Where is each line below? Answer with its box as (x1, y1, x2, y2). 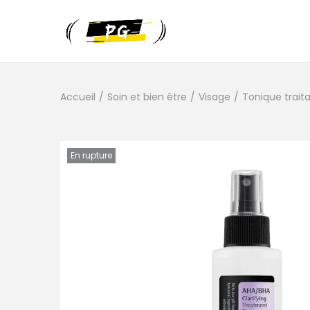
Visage (199, 90, 230, 104)
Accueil (60, 90, 95, 104)
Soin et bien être (107, 90, 187, 104)
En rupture (71, 149, 112, 161)
